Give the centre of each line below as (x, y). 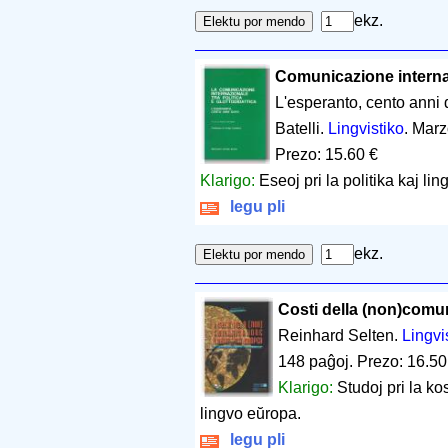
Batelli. (301, 128)
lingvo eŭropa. (250, 413)
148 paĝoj (313, 361)
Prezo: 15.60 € (326, 154)
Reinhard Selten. (339, 335)
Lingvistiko (366, 128)
